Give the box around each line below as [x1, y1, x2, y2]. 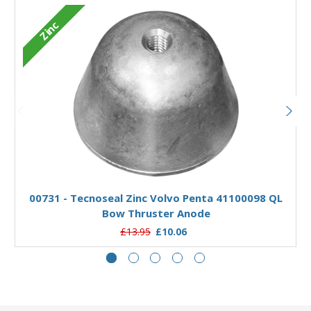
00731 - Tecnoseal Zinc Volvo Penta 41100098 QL [29, 191, 283, 205]
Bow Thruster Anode [101, 206, 210, 221]
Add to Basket [122, 164, 190, 177]
